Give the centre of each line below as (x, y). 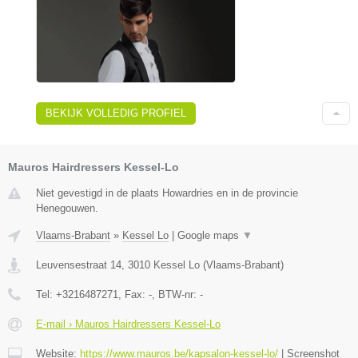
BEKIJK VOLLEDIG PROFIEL (116, 113)
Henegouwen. (67, 208)
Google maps (210, 235)
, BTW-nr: (176, 294)
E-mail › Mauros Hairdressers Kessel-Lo (128, 324)
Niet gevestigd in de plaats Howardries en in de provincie (167, 193)
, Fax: (133, 294)
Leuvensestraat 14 (79, 265)
